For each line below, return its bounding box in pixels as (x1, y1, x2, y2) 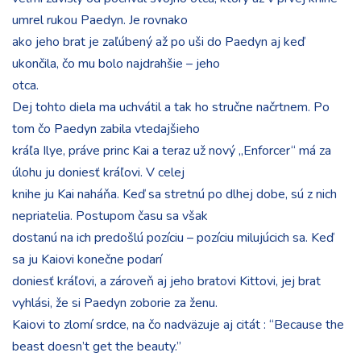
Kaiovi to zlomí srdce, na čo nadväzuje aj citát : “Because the (12, 316, 344, 334)
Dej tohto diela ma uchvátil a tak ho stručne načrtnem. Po (12, 98, 330, 116)
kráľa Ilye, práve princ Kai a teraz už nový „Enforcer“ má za (12, 142, 331, 160)
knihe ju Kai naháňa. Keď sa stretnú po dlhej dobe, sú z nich (12, 185, 337, 203)
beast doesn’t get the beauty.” (12, 338, 181, 355)
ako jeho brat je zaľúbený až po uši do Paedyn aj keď (12, 33, 305, 51)
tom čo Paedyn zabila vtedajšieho (12, 120, 200, 138)
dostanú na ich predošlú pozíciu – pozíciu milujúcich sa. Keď (12, 229, 334, 247)
